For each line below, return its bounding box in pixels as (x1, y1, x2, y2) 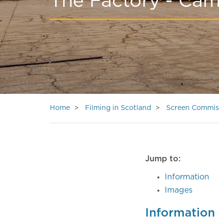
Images (165, 186, 193, 194)
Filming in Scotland (85, 105, 151, 111)
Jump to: (145, 155, 180, 163)
